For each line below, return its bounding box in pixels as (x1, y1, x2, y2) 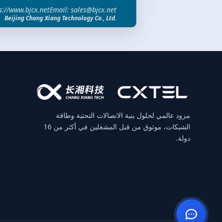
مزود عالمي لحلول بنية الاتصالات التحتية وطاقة (56, 111, 190, 120)
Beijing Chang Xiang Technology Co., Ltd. (4, 13, 116, 22)
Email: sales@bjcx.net (50, 4, 116, 14)
